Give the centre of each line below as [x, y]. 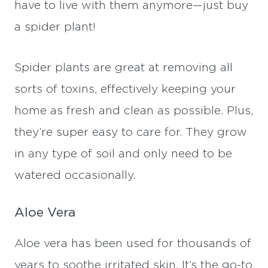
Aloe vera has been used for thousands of [133, 243]
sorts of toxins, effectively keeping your [125, 90]
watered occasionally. [75, 176]
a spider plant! [55, 28]
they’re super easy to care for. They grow [131, 133]
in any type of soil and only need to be [123, 154]
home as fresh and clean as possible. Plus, [134, 111]
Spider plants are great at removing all [124, 68]
